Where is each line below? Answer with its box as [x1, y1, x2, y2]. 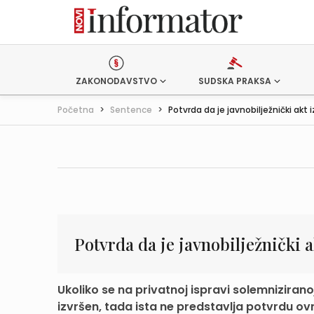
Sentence [110, 104, 152, 116]
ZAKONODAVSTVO [76, 75, 157, 87]
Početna [57, 104, 94, 116]
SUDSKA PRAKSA [198, 75, 271, 87]
